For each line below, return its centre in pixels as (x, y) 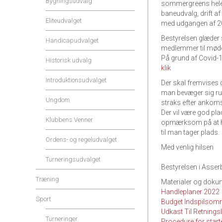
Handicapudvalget (72, 40)
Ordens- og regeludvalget (81, 139)
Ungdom (58, 100)
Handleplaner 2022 (190, 192)
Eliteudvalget (64, 21)
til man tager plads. (190, 132)
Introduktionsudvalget (76, 80)
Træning (47, 179)
